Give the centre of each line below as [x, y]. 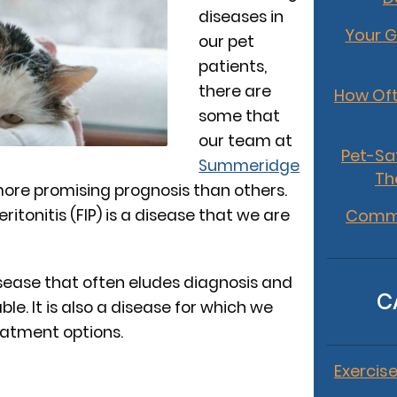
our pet [227, 42]
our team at [246, 141]
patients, [233, 66]
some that [240, 116]
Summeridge [249, 166]
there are [235, 91]
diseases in [241, 17]
